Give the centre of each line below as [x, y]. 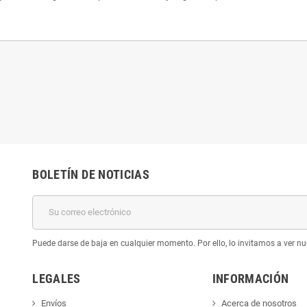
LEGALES [57, 278]
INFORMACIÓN [250, 278]
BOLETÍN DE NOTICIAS [91, 174]
